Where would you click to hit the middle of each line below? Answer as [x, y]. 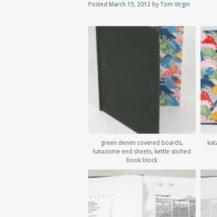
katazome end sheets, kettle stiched [142, 152]
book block [142, 160]
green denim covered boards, [142, 143]
